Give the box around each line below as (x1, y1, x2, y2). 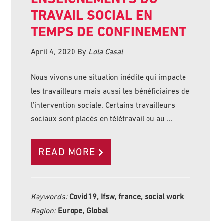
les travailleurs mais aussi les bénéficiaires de (31, 86, 190, 96)
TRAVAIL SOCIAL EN (31, 7, 153, 24)
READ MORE (38, 147, 96, 158)
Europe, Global (58, 206, 108, 215)
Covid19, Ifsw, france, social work (69, 192, 184, 201)
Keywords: (31, 192, 70, 201)
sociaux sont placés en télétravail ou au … (31, 114, 173, 123)
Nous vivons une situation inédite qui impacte (31, 73, 186, 82)
